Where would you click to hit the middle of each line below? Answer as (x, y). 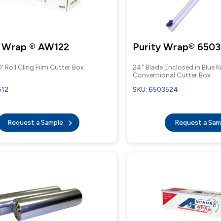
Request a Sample (36, 123)
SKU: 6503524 (156, 90)
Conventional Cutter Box (172, 75)
